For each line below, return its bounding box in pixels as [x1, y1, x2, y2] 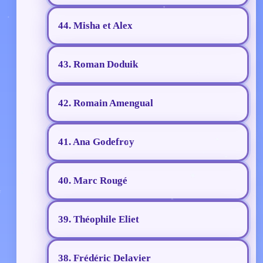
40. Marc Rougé [58, 175, 127, 187]
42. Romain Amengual [58, 97, 153, 109]
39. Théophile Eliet [58, 214, 139, 225]
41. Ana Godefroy [58, 136, 134, 148]
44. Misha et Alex [58, 20, 133, 32]
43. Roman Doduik [58, 59, 138, 70]
